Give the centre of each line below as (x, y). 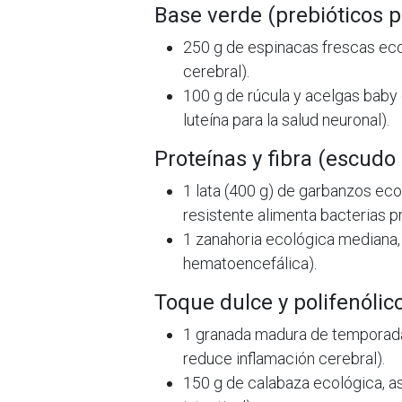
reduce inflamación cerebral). (284, 358)
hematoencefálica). (250, 263)
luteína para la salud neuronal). (286, 120)
